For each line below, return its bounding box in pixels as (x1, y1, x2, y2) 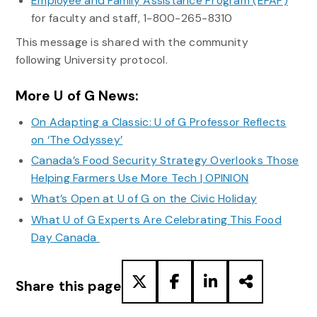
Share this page (15, 277, 122, 296)
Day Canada (30, 229, 100, 245)
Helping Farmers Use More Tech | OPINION (30, 171, 249, 186)
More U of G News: (15, 86, 139, 105)
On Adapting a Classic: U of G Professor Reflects (30, 114, 287, 129)
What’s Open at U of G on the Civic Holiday (30, 191, 258, 207)
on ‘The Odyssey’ (30, 132, 123, 147)
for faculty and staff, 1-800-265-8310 (30, 11, 233, 26)
